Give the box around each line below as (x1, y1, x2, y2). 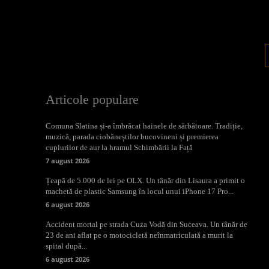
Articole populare (46, 92, 139, 107)
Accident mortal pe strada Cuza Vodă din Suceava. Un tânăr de (46, 220, 247, 229)
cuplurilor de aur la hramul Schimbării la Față (46, 143, 193, 153)
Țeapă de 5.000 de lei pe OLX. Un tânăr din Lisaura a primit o (46, 176, 245, 186)
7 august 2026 (46, 156, 89, 166)
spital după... (46, 241, 87, 251)
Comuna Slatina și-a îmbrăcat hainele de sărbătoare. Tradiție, (46, 121, 243, 131)
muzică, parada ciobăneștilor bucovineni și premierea (46, 132, 219, 142)
